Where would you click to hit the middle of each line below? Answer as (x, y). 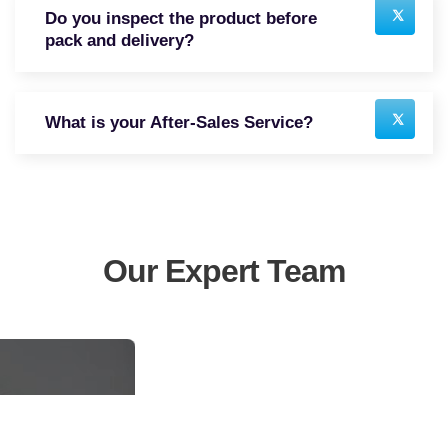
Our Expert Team (224, 270)
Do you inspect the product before (181, 18)
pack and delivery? (119, 40)
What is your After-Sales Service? (179, 122)
